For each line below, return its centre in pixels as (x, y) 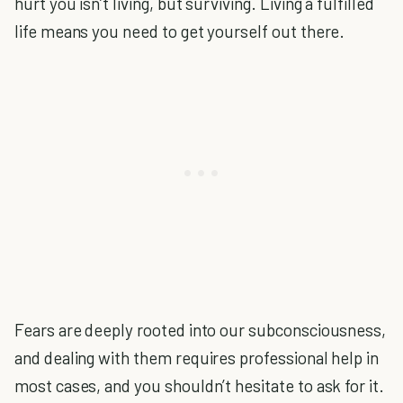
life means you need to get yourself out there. (180, 31)
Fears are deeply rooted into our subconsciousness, (201, 330)
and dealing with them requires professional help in (197, 358)
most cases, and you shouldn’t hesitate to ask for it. (199, 385)
